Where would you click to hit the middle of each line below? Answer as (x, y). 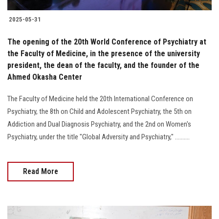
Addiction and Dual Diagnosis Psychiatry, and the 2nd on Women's (99, 124)
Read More (41, 171)
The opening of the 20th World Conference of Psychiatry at (107, 42)
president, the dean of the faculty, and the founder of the (103, 65)
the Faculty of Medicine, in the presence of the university (104, 53)
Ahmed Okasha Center (45, 77)
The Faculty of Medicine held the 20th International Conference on (100, 99)
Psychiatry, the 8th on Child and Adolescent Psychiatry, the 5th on (99, 111)
